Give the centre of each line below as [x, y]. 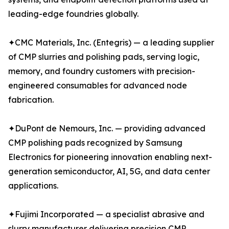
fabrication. [31, 100]
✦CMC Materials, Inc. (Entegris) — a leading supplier [111, 43]
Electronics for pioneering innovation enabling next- [110, 157]
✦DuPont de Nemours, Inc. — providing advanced [107, 129]
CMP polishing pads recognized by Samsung [95, 143]
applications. [33, 186]
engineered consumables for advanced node [98, 86]
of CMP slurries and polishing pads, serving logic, [104, 57]
